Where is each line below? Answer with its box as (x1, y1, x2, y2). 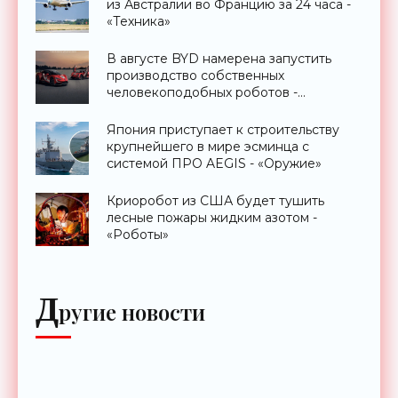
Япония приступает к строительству (107, 121, 339, 138)
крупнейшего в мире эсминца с (107, 138, 309, 155)
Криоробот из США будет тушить (107, 192, 324, 209)
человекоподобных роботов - (107, 84, 298, 100)
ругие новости (59, 297, 205, 326)
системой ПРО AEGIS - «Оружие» (107, 155, 322, 171)
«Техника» (107, 12, 171, 29)
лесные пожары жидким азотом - (107, 209, 317, 226)
